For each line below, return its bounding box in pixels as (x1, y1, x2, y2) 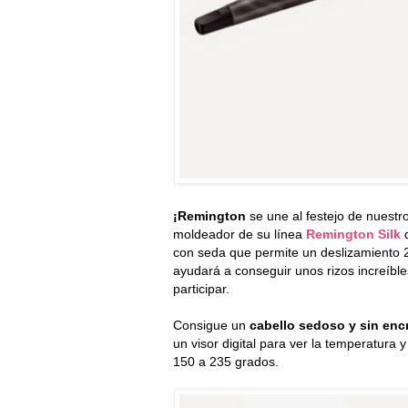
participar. (173, 281, 229, 297)
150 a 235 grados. (173, 354, 279, 370)
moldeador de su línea (173, 227, 302, 242)
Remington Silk (306, 227, 401, 242)
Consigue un (173, 318, 250, 333)
